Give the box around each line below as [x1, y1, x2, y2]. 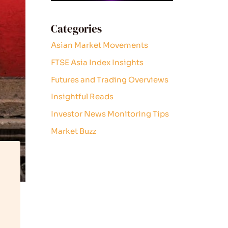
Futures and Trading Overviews [51, 74, 168, 84]
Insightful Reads [51, 92, 113, 102]
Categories [51, 21, 102, 36]
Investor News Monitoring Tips [51, 109, 169, 119]
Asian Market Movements [51, 40, 148, 50]
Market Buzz [51, 126, 96, 136]
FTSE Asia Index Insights [51, 57, 144, 67]
